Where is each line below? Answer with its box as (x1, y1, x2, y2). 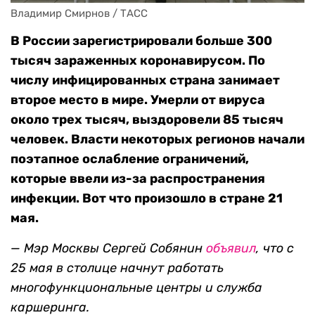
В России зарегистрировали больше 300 (11, 33, 272, 49)
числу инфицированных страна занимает (11, 72, 280, 89)
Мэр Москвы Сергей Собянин (24, 240, 206, 257)
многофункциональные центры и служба (11, 280, 262, 296)
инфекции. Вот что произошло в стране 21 (11, 191, 283, 207)
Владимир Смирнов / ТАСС (11, 7, 148, 20)
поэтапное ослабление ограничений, (11, 151, 249, 167)
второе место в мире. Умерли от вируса (11, 92, 265, 108)
